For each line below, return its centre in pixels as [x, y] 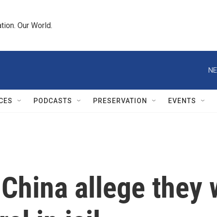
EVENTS [182, 101]
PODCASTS [53, 101]
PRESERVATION [120, 101]
